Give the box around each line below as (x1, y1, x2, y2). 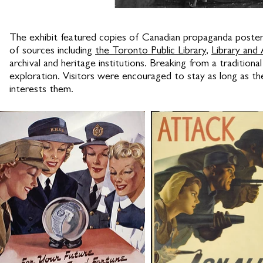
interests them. (9, 85, 73, 96)
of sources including (9, 46, 95, 57)
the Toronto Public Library (95, 46, 206, 57)
